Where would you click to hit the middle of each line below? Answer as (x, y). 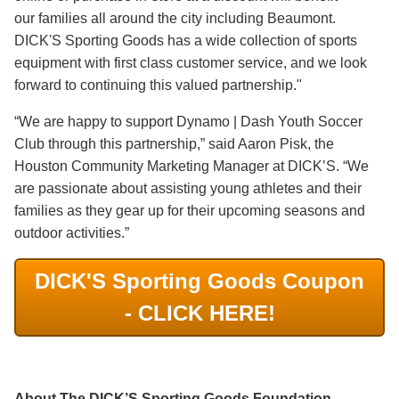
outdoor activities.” (72, 232)
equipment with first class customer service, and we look (191, 62)
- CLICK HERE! (199, 313)
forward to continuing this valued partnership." (158, 85)
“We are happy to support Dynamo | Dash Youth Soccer (188, 121)
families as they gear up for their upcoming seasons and (190, 210)
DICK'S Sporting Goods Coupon (199, 281)
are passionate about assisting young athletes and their (188, 188)
